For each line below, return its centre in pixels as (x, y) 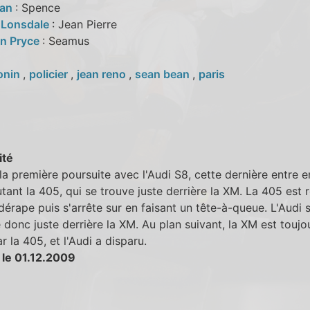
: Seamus (65, 40)
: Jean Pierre (84, 24)
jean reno (102, 74)
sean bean (163, 74)
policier (49, 74)
